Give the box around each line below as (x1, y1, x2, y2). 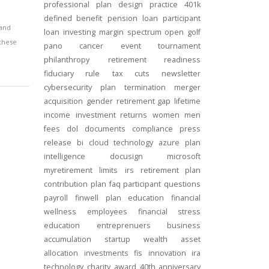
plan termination (100, 82, 166, 92)
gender (86, 96, 113, 106)
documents (85, 124, 125, 134)
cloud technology (89, 138, 153, 148)
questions (164, 179, 201, 189)
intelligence (44, 151, 85, 162)
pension (107, 13, 138, 23)
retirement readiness (107, 55, 201, 65)
